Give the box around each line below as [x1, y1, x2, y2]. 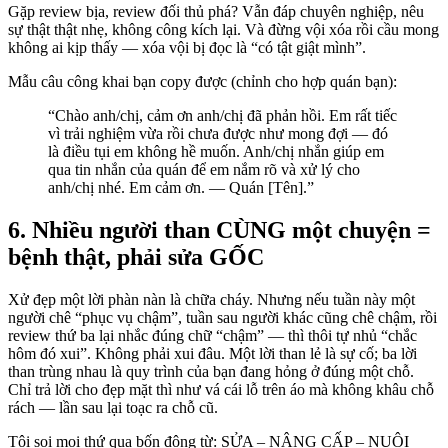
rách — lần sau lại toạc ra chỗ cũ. [8, 398, 218, 416]
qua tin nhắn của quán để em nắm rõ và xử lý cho [48, 160, 360, 178]
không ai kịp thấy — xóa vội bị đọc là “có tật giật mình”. [8, 38, 366, 56]
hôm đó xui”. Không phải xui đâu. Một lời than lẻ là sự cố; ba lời [8, 344, 417, 362]
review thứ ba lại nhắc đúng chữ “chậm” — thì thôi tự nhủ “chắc [8, 326, 417, 344]
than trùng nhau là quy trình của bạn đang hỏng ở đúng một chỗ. [8, 362, 414, 380]
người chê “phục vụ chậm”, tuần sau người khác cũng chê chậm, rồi [8, 308, 437, 326]
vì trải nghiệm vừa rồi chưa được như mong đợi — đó [48, 124, 388, 142]
